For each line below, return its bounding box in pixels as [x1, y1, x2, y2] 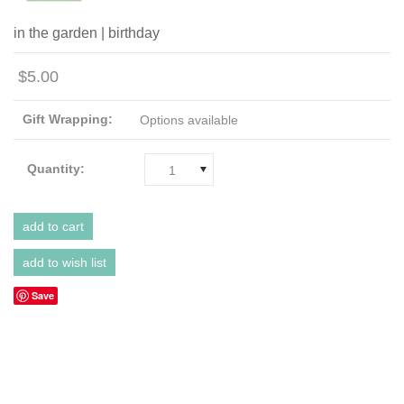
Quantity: [27, 161, 85, 176]
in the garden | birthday [14, 24, 160, 41]
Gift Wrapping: [23, 111, 113, 126]
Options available [140, 112, 238, 127]
